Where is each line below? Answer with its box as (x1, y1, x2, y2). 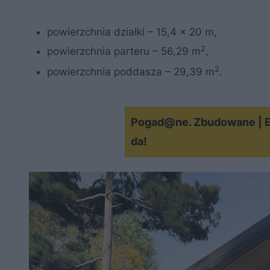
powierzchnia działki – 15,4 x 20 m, (47, 26, 217, 39)
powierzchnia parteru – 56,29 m (47, 45, 201, 58)
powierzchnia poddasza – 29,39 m (47, 66, 215, 78)
